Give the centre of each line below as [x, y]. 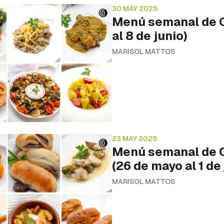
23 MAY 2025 [134, 139]
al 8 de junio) [150, 36]
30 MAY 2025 [135, 8]
